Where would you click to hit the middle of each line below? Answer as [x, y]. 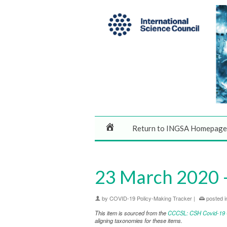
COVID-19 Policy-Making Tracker [151, 198]
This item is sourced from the [131, 213]
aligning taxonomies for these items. [139, 220]
